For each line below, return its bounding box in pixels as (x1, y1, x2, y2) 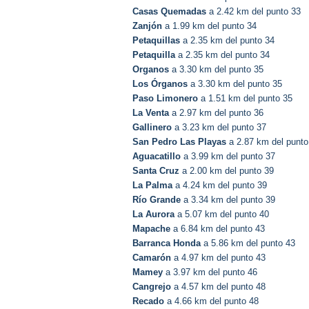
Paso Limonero (132, 93, 198, 104)
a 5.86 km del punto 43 (201, 238, 295, 249)
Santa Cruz (132, 166, 179, 177)
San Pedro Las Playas (132, 137, 226, 148)
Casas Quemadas (132, 6, 206, 17)
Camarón (132, 252, 171, 263)
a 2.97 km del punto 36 (169, 108, 263, 119)
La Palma (132, 180, 172, 191)
